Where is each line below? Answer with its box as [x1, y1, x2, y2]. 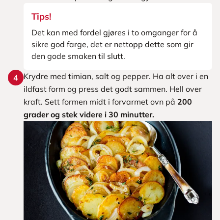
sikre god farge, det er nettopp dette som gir [31, 39, 193, 49]
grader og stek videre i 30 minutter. [24, 110, 154, 119]
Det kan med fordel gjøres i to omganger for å [31, 27, 197, 37]
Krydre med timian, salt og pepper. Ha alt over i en [24, 71, 208, 81]
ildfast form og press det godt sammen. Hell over [24, 84, 202, 94]
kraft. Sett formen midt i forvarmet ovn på [24, 97, 177, 107]
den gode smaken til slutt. [31, 51, 125, 61]
